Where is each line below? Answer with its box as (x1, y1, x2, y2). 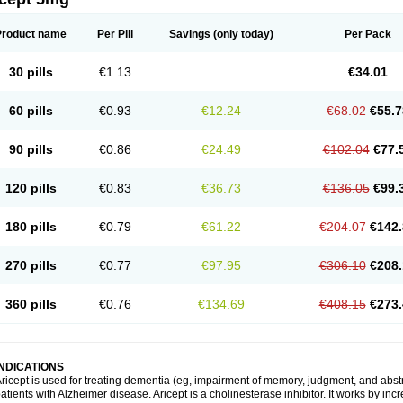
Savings (169, 28, 210, 40)
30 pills (8, 65, 53, 79)
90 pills (8, 142, 53, 157)
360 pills (4, 297, 57, 311)
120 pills (4, 181, 57, 195)
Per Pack (344, 28, 391, 40)
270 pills (4, 258, 57, 273)
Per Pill (97, 28, 133, 40)
